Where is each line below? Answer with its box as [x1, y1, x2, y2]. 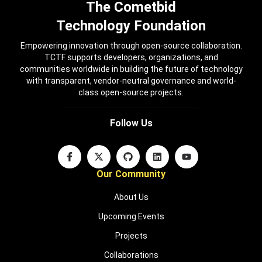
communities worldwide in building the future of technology [19, 64, 243, 74]
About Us [113, 192, 149, 202]
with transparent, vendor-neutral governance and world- [26, 75, 236, 85]
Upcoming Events [98, 211, 164, 221]
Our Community [96, 168, 166, 180]
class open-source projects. [78, 87, 184, 97]
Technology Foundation [56, 17, 206, 34]
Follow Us [109, 117, 153, 129]
